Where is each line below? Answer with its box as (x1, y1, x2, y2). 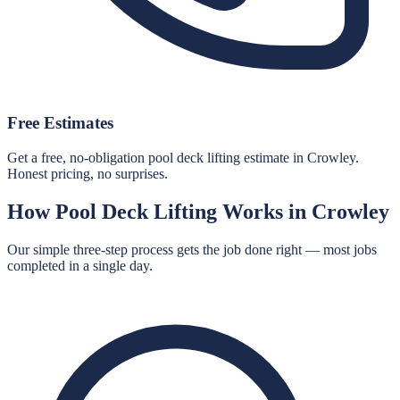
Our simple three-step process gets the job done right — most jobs (7, 241, 377, 257)
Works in (217, 199, 312, 223)
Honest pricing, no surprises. (7, 166, 168, 182)
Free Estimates (7, 113, 113, 133)
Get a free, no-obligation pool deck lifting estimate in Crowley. (7, 150, 359, 166)
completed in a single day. (7, 257, 153, 273)
